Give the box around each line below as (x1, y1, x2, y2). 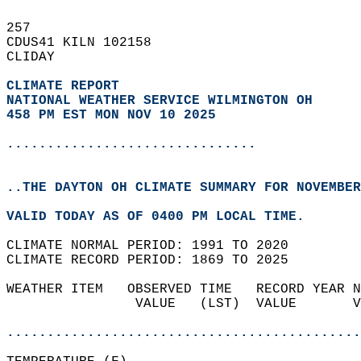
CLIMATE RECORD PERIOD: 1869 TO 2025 (6, 253, 305, 268)
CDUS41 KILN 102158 (6, 35, 168, 50)
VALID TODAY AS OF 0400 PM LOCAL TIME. (6, 210, 321, 224)
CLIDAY (6, 50, 71, 64)
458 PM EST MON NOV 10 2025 (6, 108, 216, 122)
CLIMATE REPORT (6, 79, 127, 93)
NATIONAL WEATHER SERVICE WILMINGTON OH (6, 93, 313, 108)
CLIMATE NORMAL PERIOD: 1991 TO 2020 (6, 239, 305, 253)
